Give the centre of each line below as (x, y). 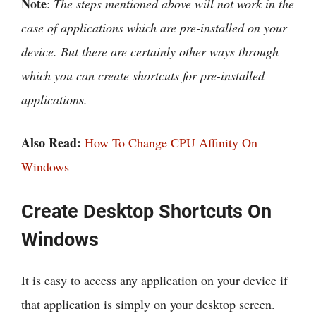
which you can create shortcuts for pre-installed (143, 76)
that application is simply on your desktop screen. (148, 304)
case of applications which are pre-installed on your (154, 28)
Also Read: (51, 143)
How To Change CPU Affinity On (171, 143)
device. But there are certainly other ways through (150, 52)
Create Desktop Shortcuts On (146, 212)
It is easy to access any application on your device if (154, 280)
